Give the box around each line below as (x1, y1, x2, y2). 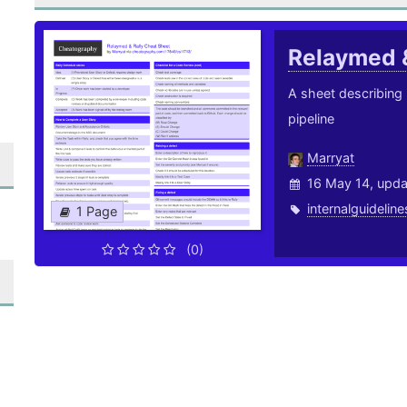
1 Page (76, 203, 118, 220)
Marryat (306, 150, 354, 166)
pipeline (287, 111, 334, 127)
